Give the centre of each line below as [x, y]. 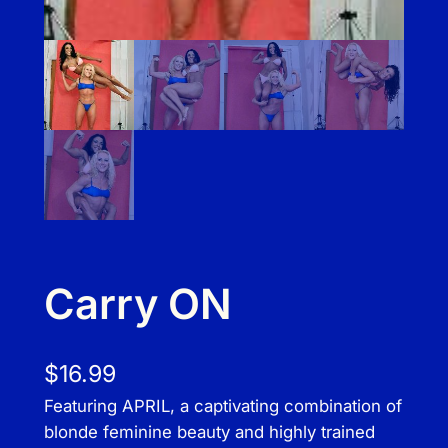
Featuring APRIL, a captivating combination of [222, 406]
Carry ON [137, 304]
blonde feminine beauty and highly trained [209, 432]
